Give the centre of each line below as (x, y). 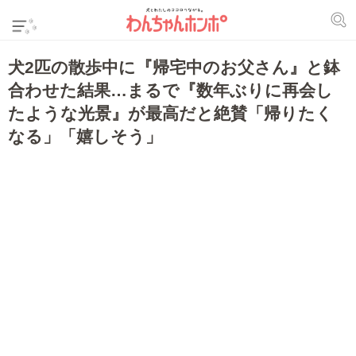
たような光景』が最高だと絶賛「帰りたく (170, 114)
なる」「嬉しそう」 (85, 137)
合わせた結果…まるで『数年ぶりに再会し (170, 91)
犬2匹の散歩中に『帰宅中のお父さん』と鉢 (174, 68)
